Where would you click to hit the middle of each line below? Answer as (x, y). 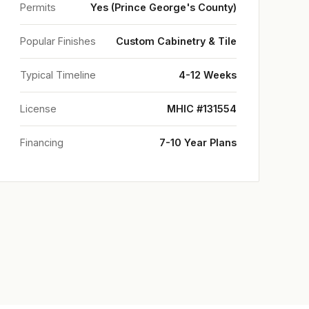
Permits (38, 7)
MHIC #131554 (202, 109)
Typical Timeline (58, 75)
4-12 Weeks (208, 75)
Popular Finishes (58, 41)
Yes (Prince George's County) (163, 7)
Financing (42, 142)
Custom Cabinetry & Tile (176, 41)
